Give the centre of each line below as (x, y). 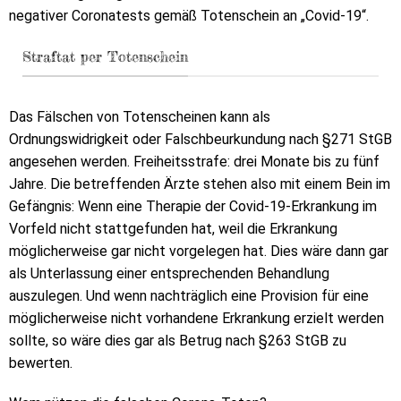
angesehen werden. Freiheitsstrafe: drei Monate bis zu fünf (194, 161)
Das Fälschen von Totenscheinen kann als (140, 116)
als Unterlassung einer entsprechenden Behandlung (169, 273)
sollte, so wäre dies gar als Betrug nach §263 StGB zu (178, 340)
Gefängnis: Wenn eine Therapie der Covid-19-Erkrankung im (193, 206)
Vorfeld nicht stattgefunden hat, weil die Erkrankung (173, 228)
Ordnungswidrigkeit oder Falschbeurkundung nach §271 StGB (200, 139)
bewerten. (41, 363)
